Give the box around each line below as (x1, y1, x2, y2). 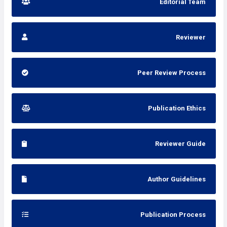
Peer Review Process (137, 69, 206, 77)
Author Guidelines (147, 175, 206, 183)
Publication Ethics (147, 104, 206, 112)
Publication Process (140, 211, 206, 218)
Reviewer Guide (155, 140, 206, 147)
